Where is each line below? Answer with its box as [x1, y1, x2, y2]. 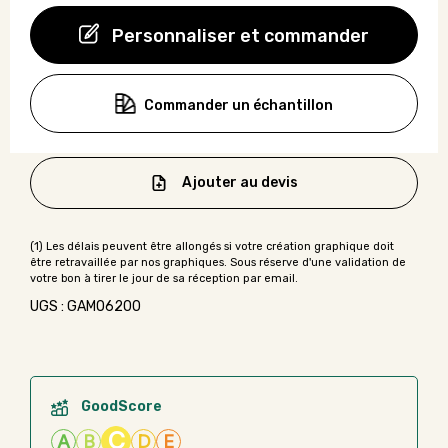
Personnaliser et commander [112, 25, 369, 47]
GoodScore [78, 398, 162, 416]
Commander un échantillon [144, 97, 333, 114]
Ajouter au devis [181, 174, 298, 191]
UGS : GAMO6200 [30, 298, 141, 316]
